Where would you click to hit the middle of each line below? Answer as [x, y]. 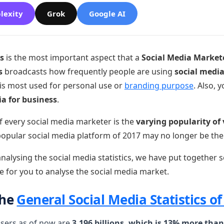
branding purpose [159, 85]
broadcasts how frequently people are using [88, 71]
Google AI [107, 13]
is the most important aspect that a [72, 57]
